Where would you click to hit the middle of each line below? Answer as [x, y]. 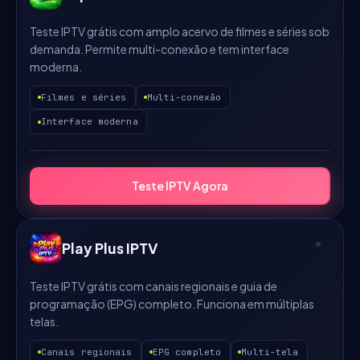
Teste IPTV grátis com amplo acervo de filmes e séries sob [180, 31]
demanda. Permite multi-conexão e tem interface [160, 49]
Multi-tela [270, 352]
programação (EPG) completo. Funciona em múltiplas [172, 303]
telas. [44, 321]
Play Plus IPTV [110, 247]
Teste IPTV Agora [180, 185]
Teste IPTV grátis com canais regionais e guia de [153, 286]
